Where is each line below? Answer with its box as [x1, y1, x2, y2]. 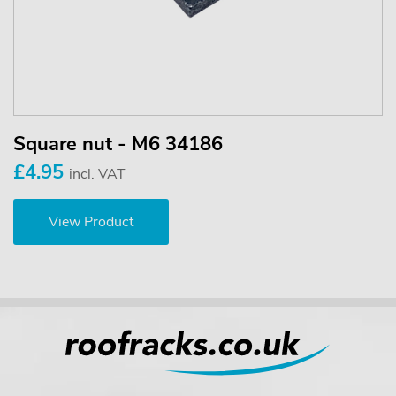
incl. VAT [69, 164, 126, 184]
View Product [49, 211, 133, 232]
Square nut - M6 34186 [13, 130, 223, 157]
